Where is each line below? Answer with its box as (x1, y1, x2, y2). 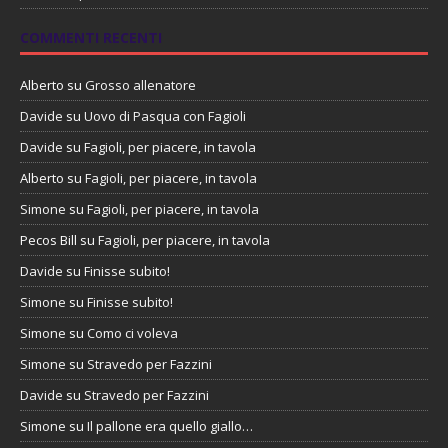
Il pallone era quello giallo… (87, 417, 253, 436)
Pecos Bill (20, 231, 77, 250)
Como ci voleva (87, 324, 178, 343)
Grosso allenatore (85, 76, 196, 95)
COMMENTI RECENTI (20, 28, 162, 48)
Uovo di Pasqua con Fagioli (84, 107, 246, 126)
